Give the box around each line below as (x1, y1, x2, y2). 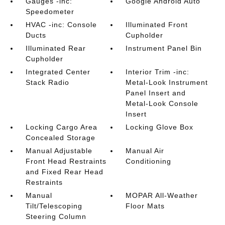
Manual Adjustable (25, 147, 92, 155)
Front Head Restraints (25, 157, 106, 165)
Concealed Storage (25, 134, 95, 142)
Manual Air (126, 147, 165, 155)
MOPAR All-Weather (126, 191, 198, 199)
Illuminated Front (126, 21, 188, 29)
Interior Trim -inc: (126, 68, 190, 76)
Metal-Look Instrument (126, 78, 208, 86)
